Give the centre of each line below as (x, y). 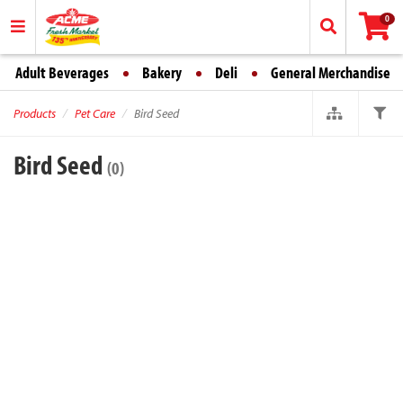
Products (35, 113)
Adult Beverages (62, 72)
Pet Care (95, 113)
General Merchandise (331, 72)
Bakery (162, 72)
